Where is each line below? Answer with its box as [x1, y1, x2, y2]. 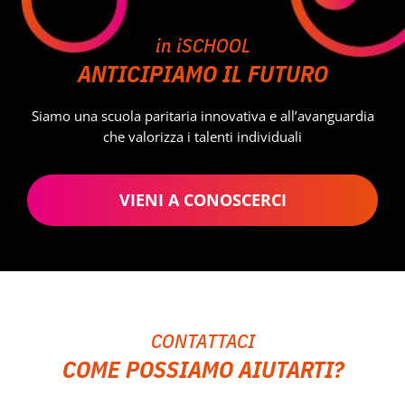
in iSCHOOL [155, 32, 250, 59]
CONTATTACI [150, 327, 255, 354]
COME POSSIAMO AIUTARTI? [61, 353, 344, 385]
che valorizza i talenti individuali [103, 127, 302, 146]
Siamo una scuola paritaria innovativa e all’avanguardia [31, 107, 374, 126]
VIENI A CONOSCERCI [118, 189, 287, 212]
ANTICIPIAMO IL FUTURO [77, 58, 328, 89]
